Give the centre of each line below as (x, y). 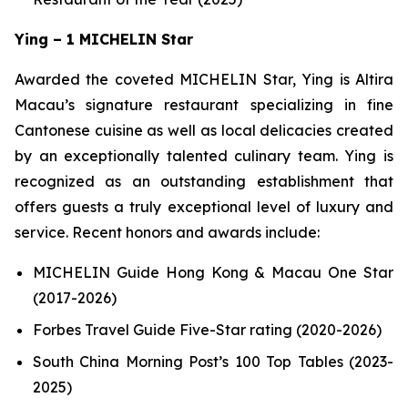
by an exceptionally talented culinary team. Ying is (204, 156)
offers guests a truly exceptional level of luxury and (204, 207)
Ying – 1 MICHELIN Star (104, 40)
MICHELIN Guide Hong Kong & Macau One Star (213, 273)
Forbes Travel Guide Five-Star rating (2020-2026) (207, 329)
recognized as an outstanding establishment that (204, 182)
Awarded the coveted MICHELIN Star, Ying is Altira (204, 80)
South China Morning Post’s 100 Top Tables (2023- (213, 361)
